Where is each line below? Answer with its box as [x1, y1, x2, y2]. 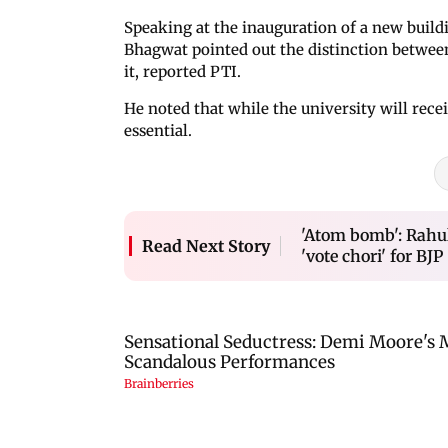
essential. [124, 120, 192, 140]
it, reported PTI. [124, 61, 241, 81]
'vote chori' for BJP [301, 245, 443, 266]
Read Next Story [142, 235, 270, 256]
